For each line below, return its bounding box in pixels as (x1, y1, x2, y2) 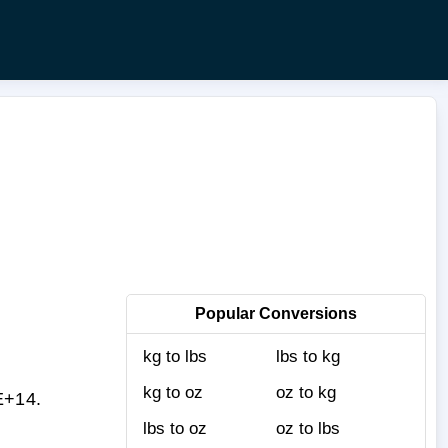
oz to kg (276, 382, 336, 402)
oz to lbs (276, 418, 340, 438)
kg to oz (143, 382, 203, 402)
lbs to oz (143, 418, 207, 438)
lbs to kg (276, 346, 340, 366)
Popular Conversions (195, 304, 357, 322)
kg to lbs (143, 346, 207, 366)
